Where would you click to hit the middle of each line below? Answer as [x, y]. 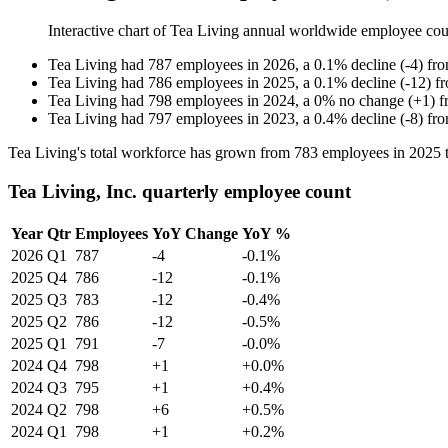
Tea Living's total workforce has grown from [151, 153]
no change [371, 101]
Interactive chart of [109, 31]
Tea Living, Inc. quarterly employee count [179, 191]
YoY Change [195, 233]
